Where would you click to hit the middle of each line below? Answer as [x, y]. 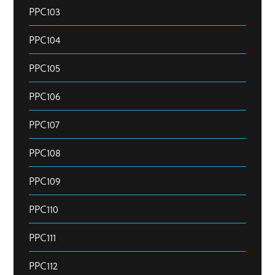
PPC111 [42, 237]
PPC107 [44, 124]
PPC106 [45, 96]
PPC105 [45, 68]
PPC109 [45, 180]
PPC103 [45, 11]
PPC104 [45, 39]
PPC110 [44, 209]
